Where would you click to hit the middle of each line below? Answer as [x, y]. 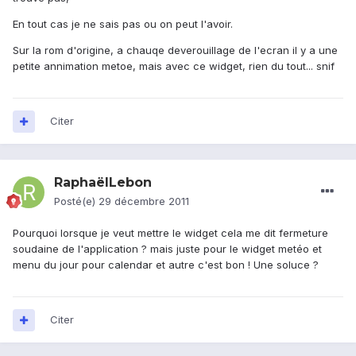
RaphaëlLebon [103, 183]
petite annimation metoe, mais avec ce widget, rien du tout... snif [174, 66]
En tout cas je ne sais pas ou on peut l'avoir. [123, 24]
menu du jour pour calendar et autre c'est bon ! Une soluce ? [166, 265]
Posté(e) [76, 201]
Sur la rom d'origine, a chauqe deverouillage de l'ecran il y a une [175, 50]
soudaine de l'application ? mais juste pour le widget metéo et [167, 249]
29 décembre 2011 [144, 201]
